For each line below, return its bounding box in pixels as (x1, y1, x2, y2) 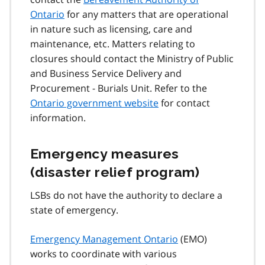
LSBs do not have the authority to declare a (30, 188, 222, 202)
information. (30, 111, 86, 124)
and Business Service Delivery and (30, 66, 182, 80)
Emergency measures (30, 145, 179, 161)
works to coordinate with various (30, 247, 177, 260)
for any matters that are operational (64, 7, 228, 21)
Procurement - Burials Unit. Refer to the (30, 81, 207, 95)
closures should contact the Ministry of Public (30, 51, 234, 65)
